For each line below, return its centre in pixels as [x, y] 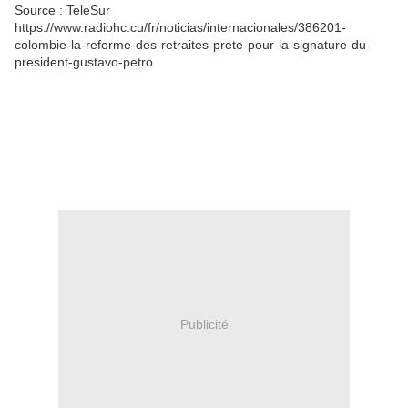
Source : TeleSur [62, 10]
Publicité [204, 324]
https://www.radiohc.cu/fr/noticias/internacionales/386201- [180, 27]
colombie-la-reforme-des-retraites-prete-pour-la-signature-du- [193, 45]
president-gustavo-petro [84, 62]
